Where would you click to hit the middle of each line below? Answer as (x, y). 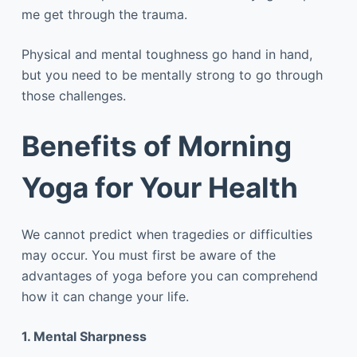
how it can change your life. (105, 296)
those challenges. (73, 95)
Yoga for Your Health (159, 187)
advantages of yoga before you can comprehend (169, 276)
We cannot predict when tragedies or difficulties (167, 234)
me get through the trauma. (104, 14)
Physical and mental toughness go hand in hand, (167, 54)
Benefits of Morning (156, 145)
